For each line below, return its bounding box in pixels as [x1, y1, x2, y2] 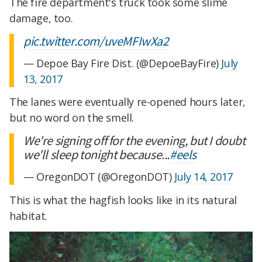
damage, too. [9, 11, 73, 25]
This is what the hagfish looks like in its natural [9, 192, 237, 207]
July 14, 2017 [174, 169, 233, 184]
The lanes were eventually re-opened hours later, [9, 95, 246, 109]
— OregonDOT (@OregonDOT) [23, 169, 175, 184]
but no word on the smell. [9, 111, 135, 125]
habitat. [9, 208, 47, 223]
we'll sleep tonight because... [23, 146, 170, 163]
